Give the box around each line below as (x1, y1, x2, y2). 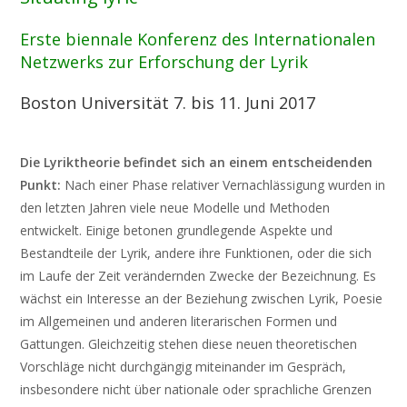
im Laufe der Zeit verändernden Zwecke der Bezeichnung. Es (20, 267, 377, 284)
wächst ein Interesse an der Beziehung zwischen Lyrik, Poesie (20, 290, 383, 307)
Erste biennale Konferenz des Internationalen (20, 28, 376, 50)
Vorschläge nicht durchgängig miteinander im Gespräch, (20, 358, 347, 375)
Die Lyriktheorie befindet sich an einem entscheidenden (20, 154, 373, 171)
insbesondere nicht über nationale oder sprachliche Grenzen (20, 381, 372, 398)
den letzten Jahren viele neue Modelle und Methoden (20, 199, 331, 216)
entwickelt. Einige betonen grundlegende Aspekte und (20, 222, 333, 239)
